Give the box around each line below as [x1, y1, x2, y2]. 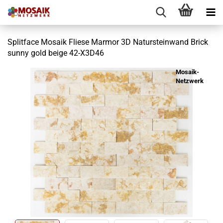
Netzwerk [176, 77, 204, 85]
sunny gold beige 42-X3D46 [7, 48, 104, 58]
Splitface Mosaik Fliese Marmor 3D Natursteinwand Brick [7, 37, 208, 47]
